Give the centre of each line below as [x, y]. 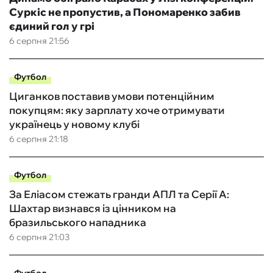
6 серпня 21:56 [39, 41]
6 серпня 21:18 [39, 139]
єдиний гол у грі [52, 26]
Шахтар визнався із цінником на [93, 208]
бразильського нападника [78, 222]
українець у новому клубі [74, 124]
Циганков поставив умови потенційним [112, 96]
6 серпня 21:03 [39, 237]
